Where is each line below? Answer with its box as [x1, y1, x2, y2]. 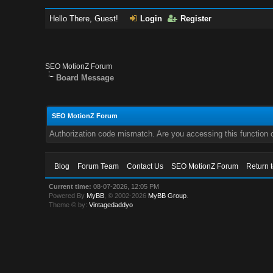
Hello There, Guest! [49, 14, 121, 23]
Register [180, 14, 212, 23]
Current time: [49, 183, 92, 190]
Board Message [56, 73, 115, 82]
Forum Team [77, 162, 119, 171]
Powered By [49, 192, 87, 199]
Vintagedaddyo [89, 201, 133, 208]
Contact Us [127, 162, 164, 171]
